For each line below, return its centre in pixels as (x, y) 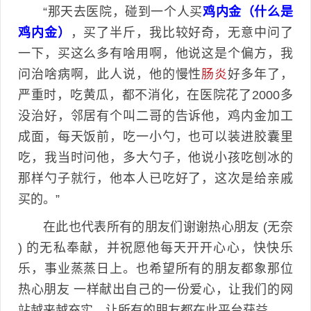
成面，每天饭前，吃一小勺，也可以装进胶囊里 (155, 137)
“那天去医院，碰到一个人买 (123, 12)
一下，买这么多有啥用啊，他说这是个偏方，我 (155, 54)
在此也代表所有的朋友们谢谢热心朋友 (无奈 (168, 227)
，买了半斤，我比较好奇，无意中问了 (182, 33)
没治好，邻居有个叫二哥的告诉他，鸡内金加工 (155, 116)
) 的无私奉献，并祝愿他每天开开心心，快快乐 (155, 248)
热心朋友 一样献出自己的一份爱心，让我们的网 (155, 290)
